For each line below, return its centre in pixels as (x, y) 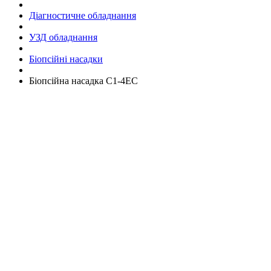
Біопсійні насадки (66, 59)
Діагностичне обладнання (83, 15)
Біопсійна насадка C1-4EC (83, 80)
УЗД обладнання (63, 37)
